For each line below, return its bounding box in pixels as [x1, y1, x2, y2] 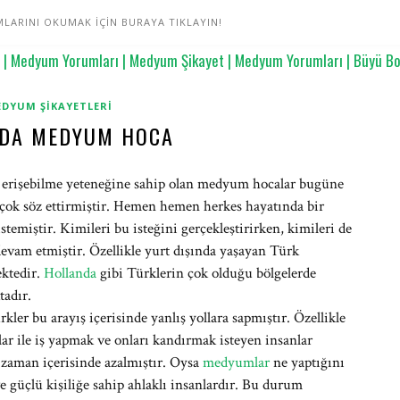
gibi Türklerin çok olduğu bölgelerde [96, 263, 316, 283]
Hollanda [44, 263, 96, 283]
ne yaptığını [270, 353, 345, 372]
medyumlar [203, 353, 270, 372]
